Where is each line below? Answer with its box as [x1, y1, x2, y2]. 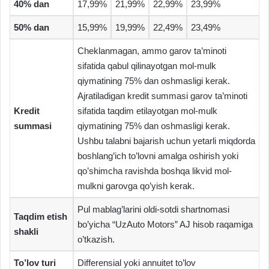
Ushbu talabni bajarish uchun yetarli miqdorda [77, 136, 255, 147]
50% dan [14, 22, 49, 33]
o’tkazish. [77, 234, 115, 245]
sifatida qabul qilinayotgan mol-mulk [77, 61, 216, 71]
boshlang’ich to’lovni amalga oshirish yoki [77, 151, 238, 162]
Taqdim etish [14, 211, 67, 222]
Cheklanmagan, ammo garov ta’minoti [77, 46, 226, 56]
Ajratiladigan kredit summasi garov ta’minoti [77, 91, 247, 101]
